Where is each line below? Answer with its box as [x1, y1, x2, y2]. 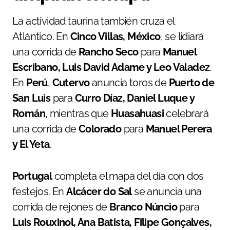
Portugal [12, 170, 52, 183]
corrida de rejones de [12, 201, 109, 214]
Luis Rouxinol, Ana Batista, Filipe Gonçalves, [12, 216, 212, 229]
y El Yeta [12, 138, 50, 151]
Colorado [79, 123, 122, 136]
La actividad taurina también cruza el [12, 15, 175, 28]
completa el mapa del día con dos [52, 170, 204, 183]
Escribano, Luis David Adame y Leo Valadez [12, 61, 210, 74]
